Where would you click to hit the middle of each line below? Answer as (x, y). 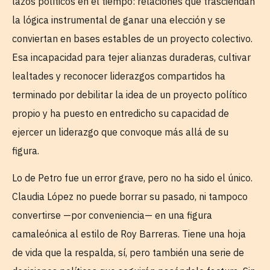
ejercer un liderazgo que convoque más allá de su (120, 132)
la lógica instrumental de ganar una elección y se (119, 20)
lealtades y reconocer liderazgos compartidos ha (119, 76)
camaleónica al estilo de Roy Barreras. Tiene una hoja (129, 234)
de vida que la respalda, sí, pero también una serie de (128, 253)
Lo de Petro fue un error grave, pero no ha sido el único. (132, 178)
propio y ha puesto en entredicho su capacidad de (121, 113)
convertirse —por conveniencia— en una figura (112, 215)
